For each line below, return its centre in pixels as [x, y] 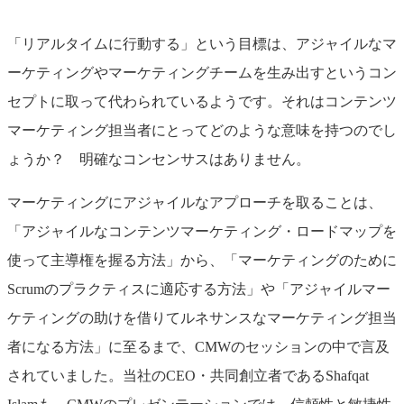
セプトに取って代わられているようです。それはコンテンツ [202, 102]
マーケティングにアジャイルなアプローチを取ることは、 [195, 203]
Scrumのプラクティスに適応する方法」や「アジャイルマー [199, 289]
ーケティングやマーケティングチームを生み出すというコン [202, 73]
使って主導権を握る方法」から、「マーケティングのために [202, 261]
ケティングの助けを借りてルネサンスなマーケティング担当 [202, 318]
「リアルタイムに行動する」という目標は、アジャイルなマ [202, 44]
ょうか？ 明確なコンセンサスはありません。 [159, 160]
